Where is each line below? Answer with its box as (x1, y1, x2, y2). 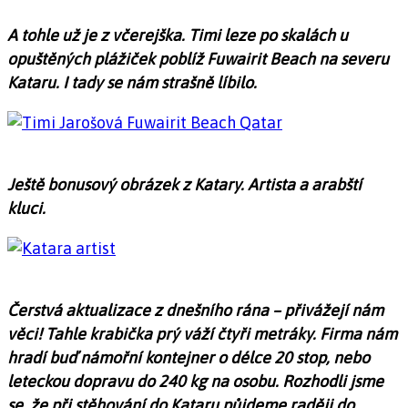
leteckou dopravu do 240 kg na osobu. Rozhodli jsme (7, 372, 383, 392)
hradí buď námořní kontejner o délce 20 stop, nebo (7, 348, 370, 368)
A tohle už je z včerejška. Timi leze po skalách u (7, 25, 348, 46)
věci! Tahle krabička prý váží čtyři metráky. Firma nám (7, 324, 397, 344)
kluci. (7, 199, 46, 219)
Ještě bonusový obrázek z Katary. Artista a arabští (7, 175, 362, 195)
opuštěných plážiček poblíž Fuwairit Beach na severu (7, 49, 389, 69)
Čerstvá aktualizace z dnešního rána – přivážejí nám (7, 301, 383, 321)
